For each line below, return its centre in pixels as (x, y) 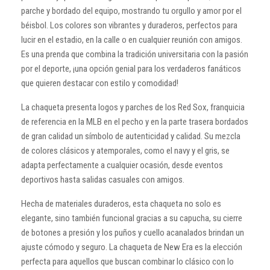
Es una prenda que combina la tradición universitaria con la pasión (135, 54)
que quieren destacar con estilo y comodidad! (100, 83)
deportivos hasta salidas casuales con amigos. (103, 179)
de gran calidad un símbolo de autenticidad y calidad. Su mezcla (131, 136)
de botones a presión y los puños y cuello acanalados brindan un (133, 232)
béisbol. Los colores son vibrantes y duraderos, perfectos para (129, 25)
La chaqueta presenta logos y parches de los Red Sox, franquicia (133, 107)
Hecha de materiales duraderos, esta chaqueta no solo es (121, 203)
